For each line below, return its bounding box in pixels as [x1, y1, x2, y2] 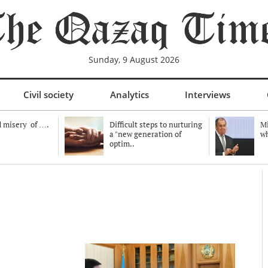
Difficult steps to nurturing [109, 119, 202, 130]
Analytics [110, 89, 149, 100]
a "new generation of [109, 129, 181, 139]
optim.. [109, 138, 135, 149]
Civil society [23, 89, 74, 100]
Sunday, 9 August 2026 [89, 54, 179, 65]
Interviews [185, 89, 230, 100]
